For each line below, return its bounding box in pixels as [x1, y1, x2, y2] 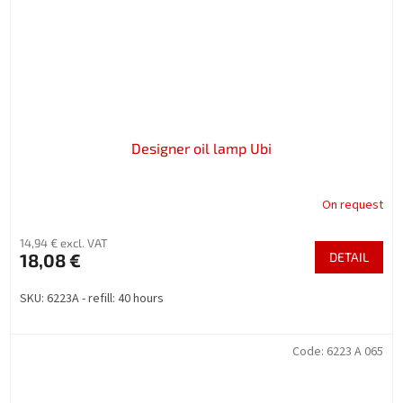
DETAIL [329, 249, 369, 265]
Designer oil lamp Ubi [131, 139, 272, 157]
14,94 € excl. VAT [20, 236, 108, 251]
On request [322, 195, 383, 214]
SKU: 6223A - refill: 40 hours [20, 290, 164, 309]
